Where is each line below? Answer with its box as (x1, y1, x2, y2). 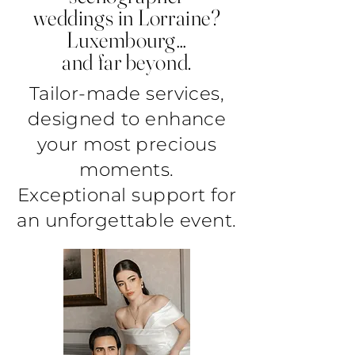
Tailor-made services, (29, 82, 225, 105)
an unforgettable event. (17, 209, 237, 231)
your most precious (36, 133, 217, 155)
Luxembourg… (67, 26, 187, 53)
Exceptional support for (17, 184, 237, 206)
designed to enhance (27, 108, 227, 130)
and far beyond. (62, 48, 192, 75)
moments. (79, 158, 174, 181)
